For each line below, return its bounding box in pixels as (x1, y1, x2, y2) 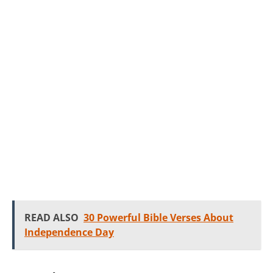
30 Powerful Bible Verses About (83, 210, 233, 224)
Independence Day (24, 225, 114, 239)
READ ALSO (24, 210, 79, 224)
